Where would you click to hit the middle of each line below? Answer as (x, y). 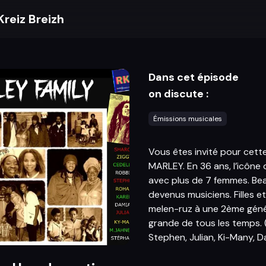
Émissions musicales (187, 119)
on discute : (178, 94)
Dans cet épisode (193, 77)
